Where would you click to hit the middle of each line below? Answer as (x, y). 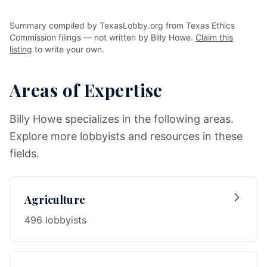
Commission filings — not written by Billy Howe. (103, 37)
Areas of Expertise (86, 90)
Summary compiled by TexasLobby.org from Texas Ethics (122, 25)
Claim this (214, 37)
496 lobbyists (55, 220)
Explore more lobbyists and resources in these (126, 136)
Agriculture (55, 200)
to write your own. (68, 49)
